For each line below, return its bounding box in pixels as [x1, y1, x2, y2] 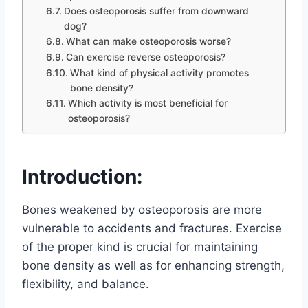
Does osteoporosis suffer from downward [63, 5, 249, 16]
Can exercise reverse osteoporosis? [65, 51, 225, 63]
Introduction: [22, 164, 142, 188]
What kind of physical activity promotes [69, 67, 249, 78]
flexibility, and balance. [22, 276, 149, 291]
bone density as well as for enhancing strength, [22, 258, 285, 272]
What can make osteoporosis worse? [65, 35, 231, 47]
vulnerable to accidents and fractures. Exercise [22, 221, 282, 235]
